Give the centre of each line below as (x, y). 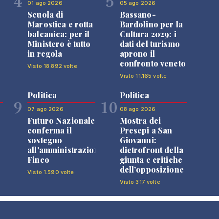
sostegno (45, 140)
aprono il (137, 54)
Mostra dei (140, 120)
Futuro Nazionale (61, 120)
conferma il (50, 130)
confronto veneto (153, 63)
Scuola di (45, 14)
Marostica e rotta (60, 24)
